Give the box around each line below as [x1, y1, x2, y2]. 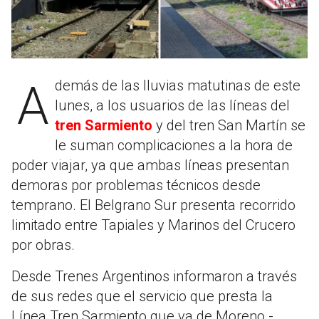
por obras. [11, 236, 75, 253]
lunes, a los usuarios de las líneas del [55, 96, 290, 114]
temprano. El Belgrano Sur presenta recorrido [11, 196, 296, 214]
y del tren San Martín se [152, 116, 305, 134]
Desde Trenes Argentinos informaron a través [11, 267, 297, 285]
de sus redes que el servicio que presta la [11, 287, 273, 305]
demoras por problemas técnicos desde [11, 176, 261, 194]
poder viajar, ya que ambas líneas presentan [11, 156, 289, 174]
